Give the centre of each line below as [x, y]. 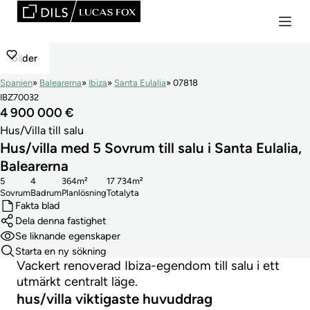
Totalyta [123, 192]
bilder [25, 58]
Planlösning [84, 192]
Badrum [46, 192]
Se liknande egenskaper [67, 236]
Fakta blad [37, 206]
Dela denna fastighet [60, 221]
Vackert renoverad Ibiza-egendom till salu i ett [148, 266]
